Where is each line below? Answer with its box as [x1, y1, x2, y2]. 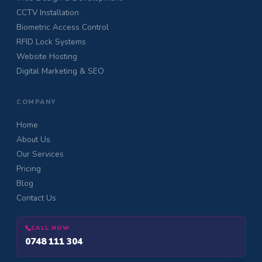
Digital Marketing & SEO [16, 65, 104, 77]
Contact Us [16, 192, 56, 204]
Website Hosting [16, 51, 77, 63]
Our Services [16, 149, 64, 160]
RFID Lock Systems [16, 36, 86, 48]
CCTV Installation [16, 7, 79, 19]
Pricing [16, 163, 41, 175]
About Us [16, 134, 50, 146]
